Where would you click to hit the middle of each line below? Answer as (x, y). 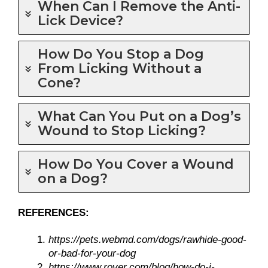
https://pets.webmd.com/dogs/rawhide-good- (147, 240)
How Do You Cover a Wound (136, 165)
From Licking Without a (120, 69)
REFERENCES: (54, 213)
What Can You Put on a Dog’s (139, 117)
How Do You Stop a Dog (121, 54)
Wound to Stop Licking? (122, 131)
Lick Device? (80, 21)
